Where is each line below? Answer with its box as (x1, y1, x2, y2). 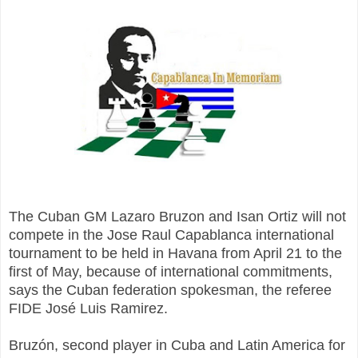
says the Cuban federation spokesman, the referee (9, 281, 332, 298)
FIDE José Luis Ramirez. (9, 300, 168, 316)
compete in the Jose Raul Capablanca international (9, 226, 334, 243)
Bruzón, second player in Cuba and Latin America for (9, 336, 345, 353)
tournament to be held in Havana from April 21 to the (9, 245, 342, 261)
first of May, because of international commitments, (9, 263, 332, 280)
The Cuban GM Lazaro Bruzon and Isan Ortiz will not (9, 208, 346, 225)
